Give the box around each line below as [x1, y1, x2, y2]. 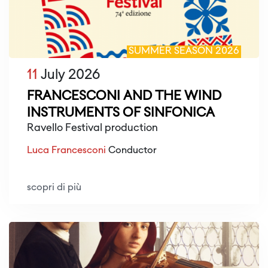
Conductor [106, 146, 157, 156]
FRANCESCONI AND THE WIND [27, 90, 221, 103]
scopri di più [27, 183, 81, 193]
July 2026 [38, 69, 100, 83]
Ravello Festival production [27, 123, 158, 134]
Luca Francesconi [27, 146, 106, 156]
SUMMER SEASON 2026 [129, 47, 239, 57]
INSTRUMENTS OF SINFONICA [27, 107, 215, 120]
